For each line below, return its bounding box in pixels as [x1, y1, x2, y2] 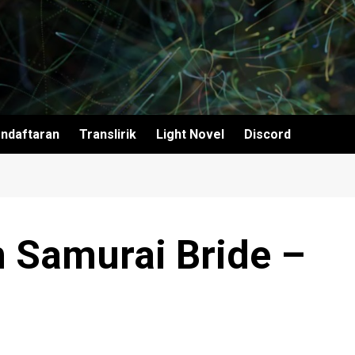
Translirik [79, 127, 136, 142]
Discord [244, 127, 291, 142]
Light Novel [156, 127, 224, 142]
